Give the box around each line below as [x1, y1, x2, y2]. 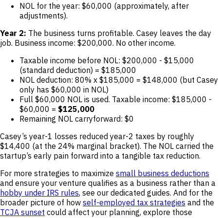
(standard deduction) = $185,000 [19, 65, 136, 75]
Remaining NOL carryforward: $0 [19, 113, 134, 124]
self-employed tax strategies [83, 197, 185, 207]
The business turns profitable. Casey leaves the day [26, 28, 211, 38]
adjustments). [19, 10, 68, 20]
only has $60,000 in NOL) [19, 84, 109, 94]
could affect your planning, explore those [45, 207, 192, 217]
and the [185, 197, 214, 207]
